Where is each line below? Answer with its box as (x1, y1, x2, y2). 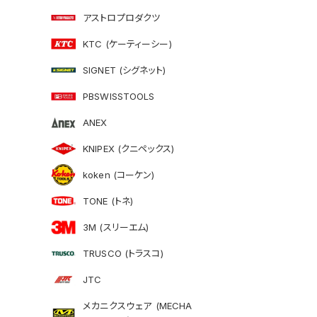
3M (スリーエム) (83, 221, 149, 234)
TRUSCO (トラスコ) (83, 248, 163, 260)
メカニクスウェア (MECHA (83, 300, 192, 312)
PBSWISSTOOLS (83, 91, 155, 103)
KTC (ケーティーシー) (83, 38, 172, 50)
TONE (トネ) (83, 195, 134, 207)
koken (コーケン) (83, 169, 155, 181)
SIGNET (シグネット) (83, 64, 166, 76)
